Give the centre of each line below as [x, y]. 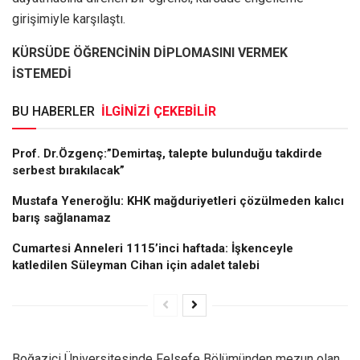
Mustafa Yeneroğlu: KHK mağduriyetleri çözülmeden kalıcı [178, 200]
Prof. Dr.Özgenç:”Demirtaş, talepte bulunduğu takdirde [167, 153]
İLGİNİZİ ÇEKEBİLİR [159, 111]
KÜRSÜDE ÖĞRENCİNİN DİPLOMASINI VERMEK [150, 52]
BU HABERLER [55, 111]
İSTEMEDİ [42, 73]
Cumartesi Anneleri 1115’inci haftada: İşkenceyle [153, 248]
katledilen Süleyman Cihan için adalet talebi [136, 265]
